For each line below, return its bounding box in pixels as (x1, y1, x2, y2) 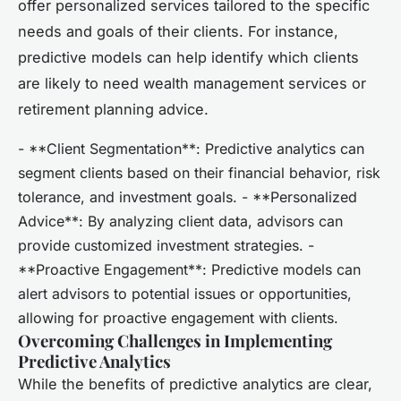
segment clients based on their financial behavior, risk (18, 163, 380, 182)
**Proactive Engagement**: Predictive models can (18, 260, 361, 278)
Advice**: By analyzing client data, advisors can (18, 211, 343, 230)
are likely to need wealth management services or (18, 73, 366, 92)
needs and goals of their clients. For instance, (18, 21, 338, 40)
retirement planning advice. (18, 99, 209, 118)
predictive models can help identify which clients (18, 47, 359, 66)
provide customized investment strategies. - (18, 235, 314, 254)
